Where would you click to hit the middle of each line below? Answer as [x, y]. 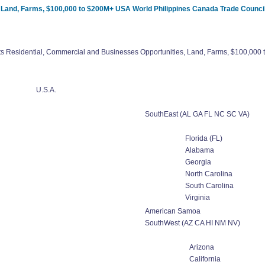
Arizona [202, 247]
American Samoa [172, 211]
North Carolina [209, 174]
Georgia [198, 162]
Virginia [197, 198]
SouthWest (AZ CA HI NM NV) [192, 223]
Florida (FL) [203, 138]
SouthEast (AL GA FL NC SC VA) [197, 114]
